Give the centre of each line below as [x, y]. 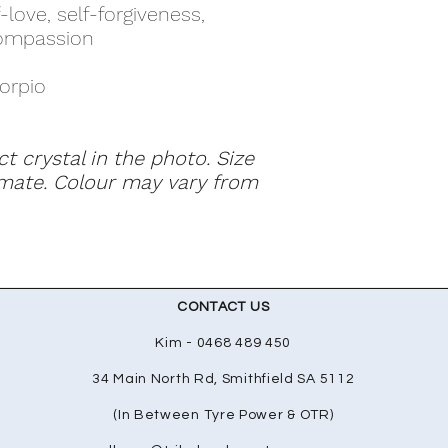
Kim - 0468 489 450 [223, 343]
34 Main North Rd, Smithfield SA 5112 [223, 379]
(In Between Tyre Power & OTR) [223, 415]
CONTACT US [223, 307]
